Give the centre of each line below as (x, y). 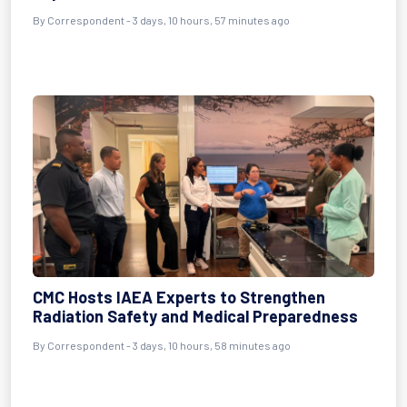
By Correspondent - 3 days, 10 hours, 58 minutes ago (162, 345)
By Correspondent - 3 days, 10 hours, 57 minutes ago (161, 20)
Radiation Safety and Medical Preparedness (195, 316)
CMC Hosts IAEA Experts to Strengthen (179, 297)
